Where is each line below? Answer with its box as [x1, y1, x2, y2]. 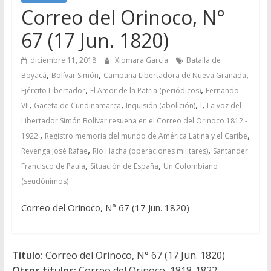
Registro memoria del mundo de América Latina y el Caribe [44, 130, 247, 141]
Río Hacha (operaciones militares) [92, 145, 208, 156]
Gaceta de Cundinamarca [33, 100, 121, 111]
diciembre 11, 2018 [30, 54, 96, 65]
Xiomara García [114, 54, 170, 65]
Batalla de [186, 54, 221, 65]
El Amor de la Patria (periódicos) [90, 85, 201, 96]
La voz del [206, 100, 241, 111]
